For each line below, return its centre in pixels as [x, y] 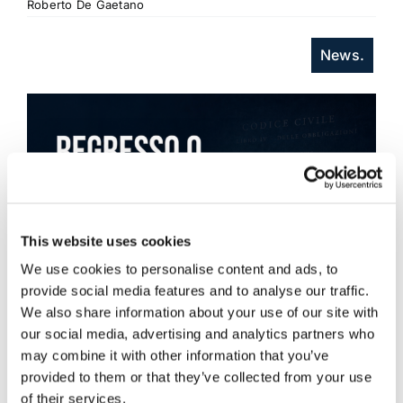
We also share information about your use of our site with [200, 312]
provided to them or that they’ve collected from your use [196, 377]
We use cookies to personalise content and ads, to [179, 269]
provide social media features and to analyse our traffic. [195, 291]
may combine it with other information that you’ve [175, 355]
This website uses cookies [106, 241]
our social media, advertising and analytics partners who [197, 334]
